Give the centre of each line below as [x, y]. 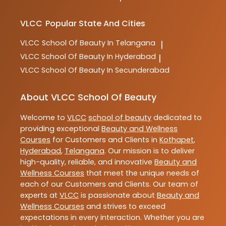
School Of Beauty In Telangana [99, 43]
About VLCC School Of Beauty [88, 97]
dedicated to [177, 118]
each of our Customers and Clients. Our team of [109, 184]
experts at [40, 195]
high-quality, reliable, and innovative [87, 162]
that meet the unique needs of [142, 173]
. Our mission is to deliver [150, 151]
